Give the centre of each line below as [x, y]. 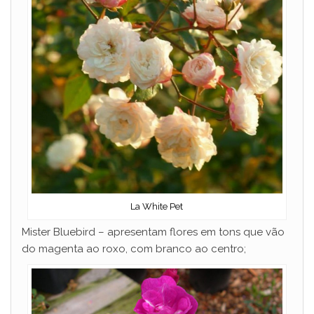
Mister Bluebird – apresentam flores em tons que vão [153, 232]
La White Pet [157, 206]
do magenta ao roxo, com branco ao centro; [134, 248]
